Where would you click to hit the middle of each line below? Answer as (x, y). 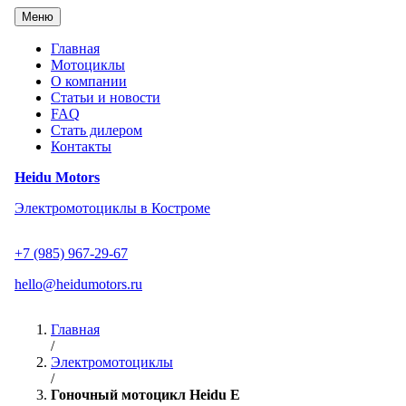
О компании (89, 81)
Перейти (33, 14)
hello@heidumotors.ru (78, 284)
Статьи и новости (106, 97)
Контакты (81, 146)
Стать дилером (97, 130)
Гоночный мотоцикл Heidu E (145, 395)
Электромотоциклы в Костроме (112, 208)
